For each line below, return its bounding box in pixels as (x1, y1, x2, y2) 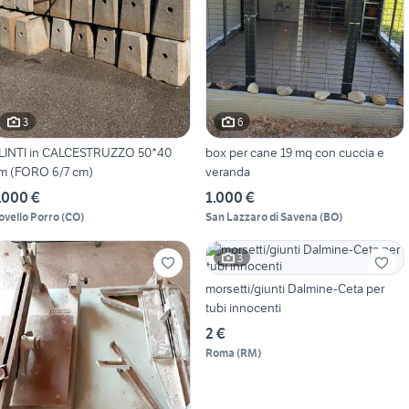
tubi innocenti (204, 299, 281, 317)
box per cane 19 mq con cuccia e (204, 144, 315, 162)
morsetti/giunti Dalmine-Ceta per (204, 280, 384, 298)
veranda (204, 163, 250, 181)
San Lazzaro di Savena (204, 210, 318, 225)
